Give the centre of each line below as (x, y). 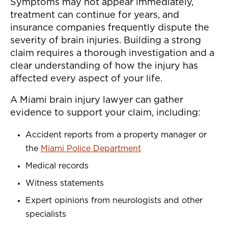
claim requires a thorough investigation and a (112, 54)
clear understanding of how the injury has (104, 66)
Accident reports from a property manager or (116, 135)
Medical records (57, 166)
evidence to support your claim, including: (105, 113)
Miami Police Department (91, 149)
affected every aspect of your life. (86, 79)
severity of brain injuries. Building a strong (106, 41)
